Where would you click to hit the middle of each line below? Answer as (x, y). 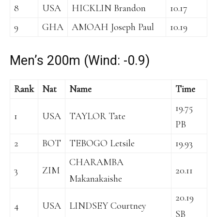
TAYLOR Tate (97, 116)
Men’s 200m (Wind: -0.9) (80, 61)
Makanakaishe (96, 179)
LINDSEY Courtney (108, 206)
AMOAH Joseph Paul (113, 27)
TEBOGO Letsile (102, 144)
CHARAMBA (96, 163)
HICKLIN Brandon (109, 8)
